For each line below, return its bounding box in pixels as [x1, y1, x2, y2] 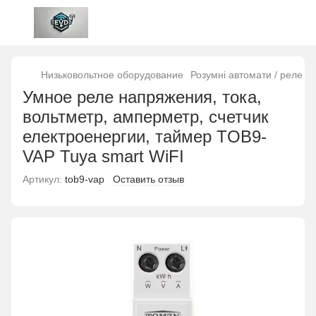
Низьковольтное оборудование [41, 69, 183, 80]
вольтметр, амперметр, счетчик [23, 107, 269, 126]
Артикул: [23, 174, 62, 185]
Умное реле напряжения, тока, [23, 87, 262, 107]
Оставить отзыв [113, 174, 184, 185]
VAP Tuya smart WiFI [23, 147, 184, 166]
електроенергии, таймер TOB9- [23, 127, 267, 146]
